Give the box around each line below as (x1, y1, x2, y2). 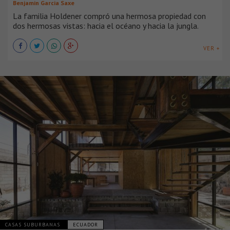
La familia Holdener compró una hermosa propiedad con (13, 10, 206, 21)
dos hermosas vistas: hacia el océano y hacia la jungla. (13, 20, 199, 31)
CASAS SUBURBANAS (5, 221, 62, 228)
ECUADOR (73, 221, 98, 228)
